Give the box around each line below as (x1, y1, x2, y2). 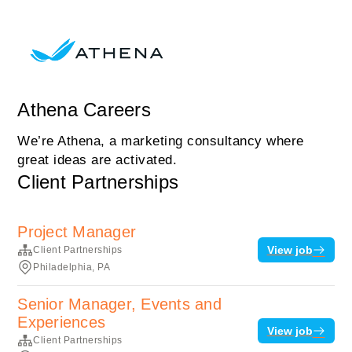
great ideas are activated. (17, 152, 178, 167)
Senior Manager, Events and (17, 295, 222, 313)
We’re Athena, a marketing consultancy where (17, 134, 304, 148)
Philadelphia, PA (33, 262, 111, 273)
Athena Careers (17, 99, 151, 120)
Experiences (17, 313, 106, 331)
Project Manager (17, 223, 137, 240)
